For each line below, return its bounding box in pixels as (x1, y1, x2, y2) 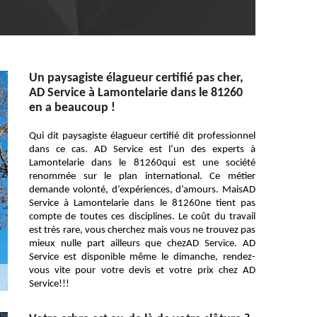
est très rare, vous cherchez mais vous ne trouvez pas (29, 225, 255, 236)
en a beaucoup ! (29, 101, 115, 115)
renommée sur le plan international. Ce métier (29, 171, 255, 182)
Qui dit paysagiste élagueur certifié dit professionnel (29, 131, 255, 142)
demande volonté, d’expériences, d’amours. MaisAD (29, 185, 255, 195)
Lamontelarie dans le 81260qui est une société (29, 158, 255, 168)
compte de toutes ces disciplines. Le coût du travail (29, 212, 255, 222)
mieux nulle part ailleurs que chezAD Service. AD (29, 238, 255, 249)
